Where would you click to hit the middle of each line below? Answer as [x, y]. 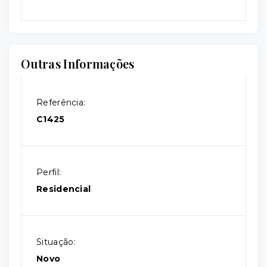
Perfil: [49, 172]
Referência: [61, 103]
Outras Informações [78, 63]
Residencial [64, 189]
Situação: [56, 242]
